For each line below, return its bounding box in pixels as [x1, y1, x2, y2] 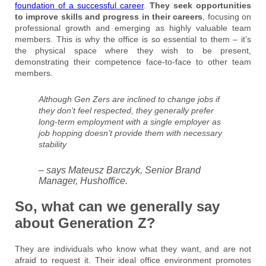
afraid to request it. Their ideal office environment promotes [15, 255, 251, 265]
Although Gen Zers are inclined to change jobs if [39, 94, 220, 104]
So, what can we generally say [15, 198, 220, 214]
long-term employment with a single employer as [39, 116, 221, 126]
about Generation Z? [15, 214, 156, 231]
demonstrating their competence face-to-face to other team [15, 56, 251, 66]
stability [39, 139, 66, 149]
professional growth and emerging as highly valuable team [15, 23, 251, 33]
